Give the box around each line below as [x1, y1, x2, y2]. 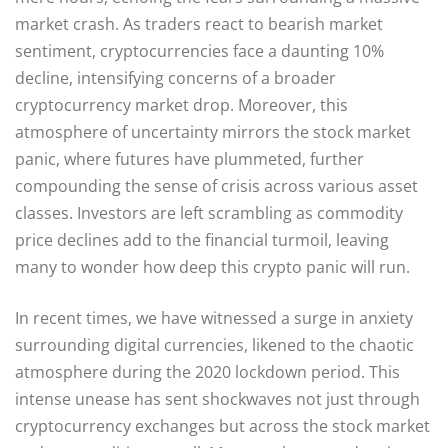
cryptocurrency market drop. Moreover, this [15, 93, 348, 116]
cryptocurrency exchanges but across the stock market [15, 414, 430, 437]
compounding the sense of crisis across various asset [15, 174, 418, 197]
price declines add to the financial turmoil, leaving [15, 228, 389, 251]
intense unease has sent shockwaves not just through [15, 387, 420, 410]
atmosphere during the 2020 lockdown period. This [15, 360, 400, 383]
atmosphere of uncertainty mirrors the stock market [15, 120, 411, 143]
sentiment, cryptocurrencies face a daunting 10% [15, 39, 384, 62]
